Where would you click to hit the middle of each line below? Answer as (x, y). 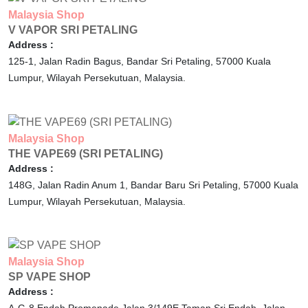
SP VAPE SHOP (49, 277)
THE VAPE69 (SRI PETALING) (86, 153)
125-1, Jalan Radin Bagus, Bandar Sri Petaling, (112, 61)
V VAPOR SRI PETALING (73, 30)
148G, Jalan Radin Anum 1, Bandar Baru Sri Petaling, (126, 185)
